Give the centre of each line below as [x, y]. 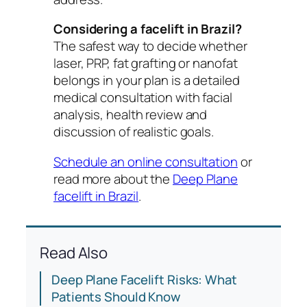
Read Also [74, 252]
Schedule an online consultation [146, 161]
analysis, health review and [131, 115]
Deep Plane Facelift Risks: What [144, 279]
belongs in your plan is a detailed [147, 81]
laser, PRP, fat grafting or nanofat [146, 63]
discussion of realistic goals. [134, 132]
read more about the [113, 179]
